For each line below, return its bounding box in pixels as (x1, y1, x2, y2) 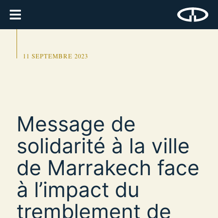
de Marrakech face (17, 155, 200, 180)
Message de (17, 111, 136, 136)
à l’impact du (17, 177, 140, 202)
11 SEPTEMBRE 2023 (22, 52, 88, 60)
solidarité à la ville (17, 133, 190, 158)
